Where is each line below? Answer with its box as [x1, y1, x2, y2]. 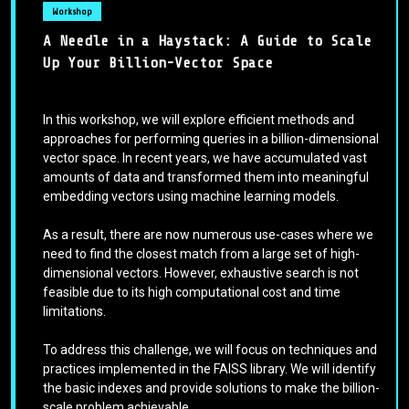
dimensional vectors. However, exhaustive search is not [43, 265, 359, 280]
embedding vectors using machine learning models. [43, 188, 339, 204]
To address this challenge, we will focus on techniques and [43, 341, 377, 357]
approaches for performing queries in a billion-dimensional [43, 131, 379, 146]
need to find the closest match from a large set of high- [43, 246, 360, 261]
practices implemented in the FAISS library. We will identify [43, 361, 376, 376]
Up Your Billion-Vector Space [43, 54, 273, 71]
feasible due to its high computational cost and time [43, 284, 341, 299]
